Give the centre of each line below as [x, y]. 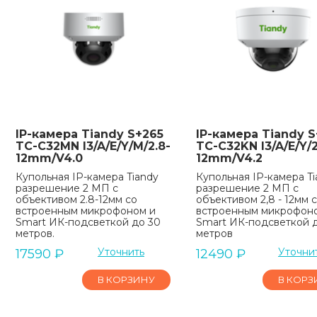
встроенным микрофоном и [86, 211]
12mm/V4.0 [49, 158]
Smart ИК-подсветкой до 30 [88, 222]
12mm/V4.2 [229, 158]
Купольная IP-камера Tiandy [87, 177]
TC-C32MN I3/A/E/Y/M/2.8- [93, 146]
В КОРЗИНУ [126, 279]
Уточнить [121, 252]
